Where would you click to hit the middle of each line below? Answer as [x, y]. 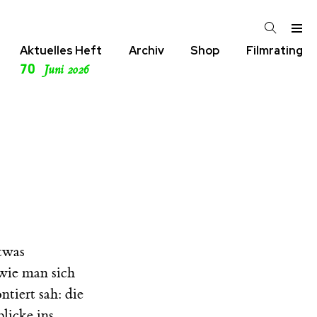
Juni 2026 [66, 70]
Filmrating [274, 51]
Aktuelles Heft [61, 51]
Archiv [146, 51]
